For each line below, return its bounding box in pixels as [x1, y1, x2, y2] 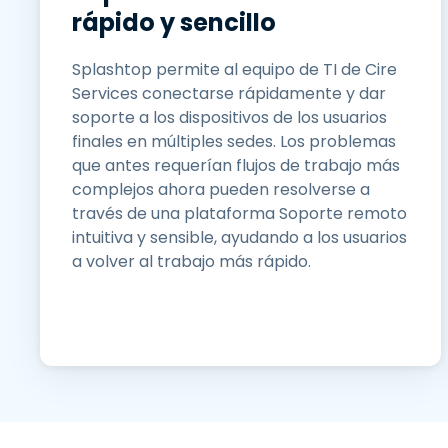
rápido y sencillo [72, 6, 276, 39]
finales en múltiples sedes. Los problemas [72, 130, 396, 153]
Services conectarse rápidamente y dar [72, 82, 386, 105]
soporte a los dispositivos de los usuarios [72, 106, 387, 129]
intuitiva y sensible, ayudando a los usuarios [72, 226, 407, 249]
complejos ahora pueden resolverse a [72, 178, 370, 201]
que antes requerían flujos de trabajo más [72, 154, 400, 177]
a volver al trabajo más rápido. [72, 250, 311, 273]
